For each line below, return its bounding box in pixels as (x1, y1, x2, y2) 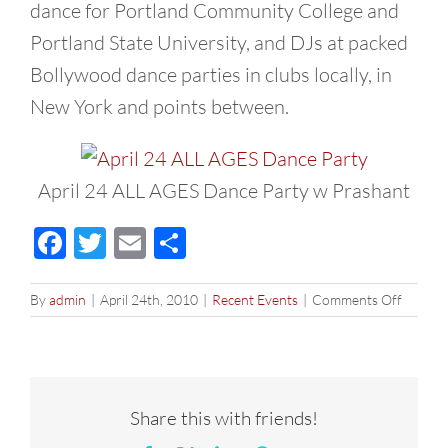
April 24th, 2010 (100, 291, 198, 309)
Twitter (106, 223, 206, 263)
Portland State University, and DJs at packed (30, 30, 408, 55)
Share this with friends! (130, 405, 318, 430)
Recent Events (212, 291, 298, 309)
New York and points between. (30, 94, 289, 119)
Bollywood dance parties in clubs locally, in (30, 62, 392, 87)
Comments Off (312, 291, 402, 309)
